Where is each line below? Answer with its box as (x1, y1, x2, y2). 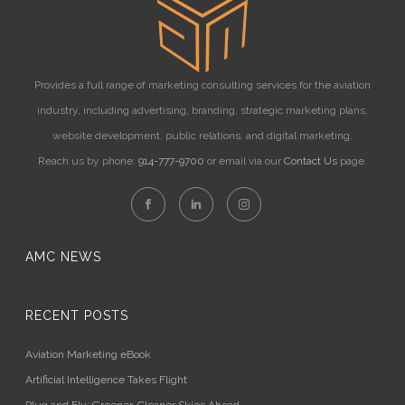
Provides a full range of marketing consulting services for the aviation (34, 79, 371, 91)
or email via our (204, 155, 284, 167)
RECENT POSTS (25, 308, 129, 323)
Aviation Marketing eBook (25, 348, 152, 361)
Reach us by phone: (38, 155, 138, 167)
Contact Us (284, 155, 337, 167)
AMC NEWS (25, 250, 102, 264)
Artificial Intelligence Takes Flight (25, 373, 188, 386)
